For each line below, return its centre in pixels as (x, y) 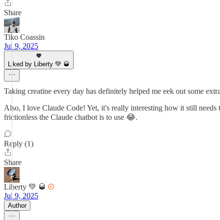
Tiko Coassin (24, 37)
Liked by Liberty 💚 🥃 (39, 64)
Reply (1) (19, 144)
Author (17, 206)
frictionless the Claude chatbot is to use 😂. (71, 117)
